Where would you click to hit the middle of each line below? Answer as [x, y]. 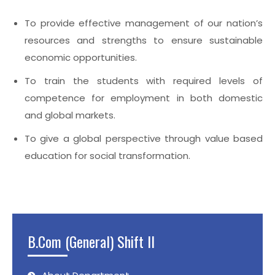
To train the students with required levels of [144, 81]
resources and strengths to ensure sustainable [144, 40]
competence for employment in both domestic [144, 98]
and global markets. [70, 115]
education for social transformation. [107, 156]
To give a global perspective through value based [144, 138]
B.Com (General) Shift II [91, 241]
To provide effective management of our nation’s [144, 23]
